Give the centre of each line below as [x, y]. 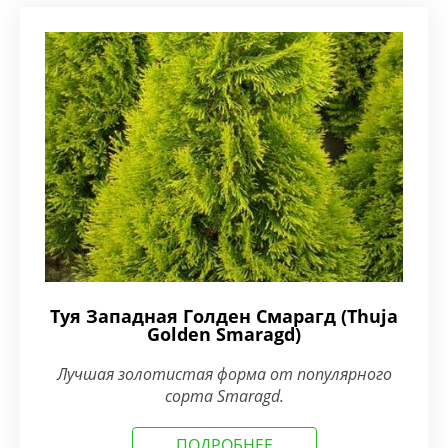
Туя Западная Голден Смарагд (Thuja [224, 316]
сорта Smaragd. [224, 396]
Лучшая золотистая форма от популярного [224, 374]
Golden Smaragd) [224, 334]
